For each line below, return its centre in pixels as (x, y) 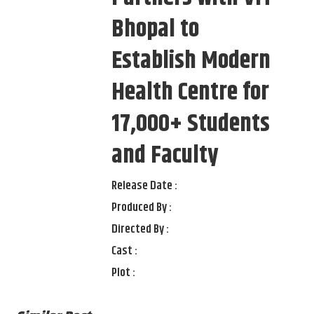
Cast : (125, 251)
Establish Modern (191, 61)
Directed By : (141, 230)
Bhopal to (156, 30)
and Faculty (165, 156)
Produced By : (142, 208)
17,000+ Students (191, 124)
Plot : (124, 273)
